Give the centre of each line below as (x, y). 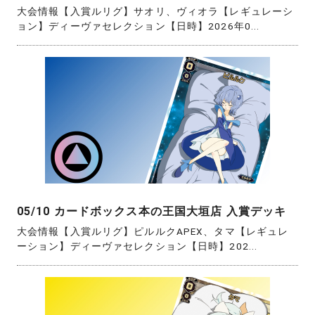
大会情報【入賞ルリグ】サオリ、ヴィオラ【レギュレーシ (155, 11)
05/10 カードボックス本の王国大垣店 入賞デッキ (152, 211)
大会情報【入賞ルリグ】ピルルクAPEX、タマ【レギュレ (153, 232)
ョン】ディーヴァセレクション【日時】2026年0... (139, 26)
